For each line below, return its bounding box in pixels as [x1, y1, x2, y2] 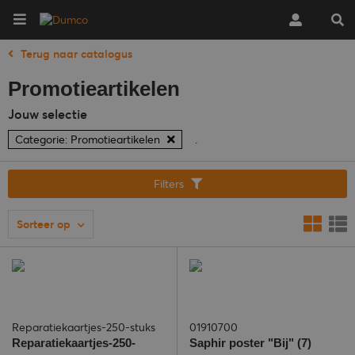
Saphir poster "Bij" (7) [189, 336, 311, 349]
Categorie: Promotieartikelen [15, 132, 163, 147]
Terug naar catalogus [21, 47, 132, 61]
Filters [153, 177, 184, 191]
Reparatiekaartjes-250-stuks [12, 320, 155, 334]
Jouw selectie [8, 106, 87, 122]
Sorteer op [17, 217, 71, 231]
